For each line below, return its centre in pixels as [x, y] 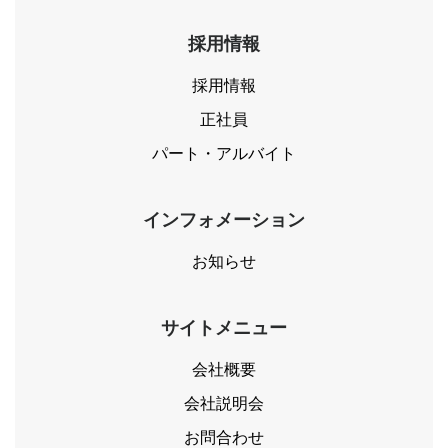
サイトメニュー [224, 328]
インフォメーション [224, 220]
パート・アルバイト [224, 153]
